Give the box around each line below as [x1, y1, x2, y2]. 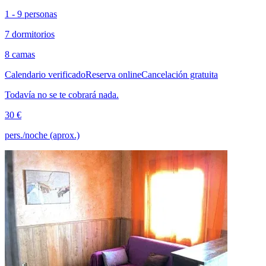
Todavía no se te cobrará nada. [5, 90, 119, 100]
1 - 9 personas [5, 9, 57, 20]
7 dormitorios [5, 29, 55, 40]
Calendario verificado [5, 69, 85, 80]
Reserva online [85, 69, 141, 80]
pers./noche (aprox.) [5, 130, 80, 141]
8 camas [5, 49, 35, 60]
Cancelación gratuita [141, 69, 218, 80]
